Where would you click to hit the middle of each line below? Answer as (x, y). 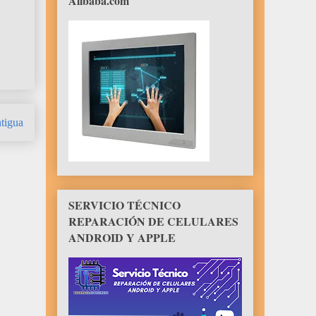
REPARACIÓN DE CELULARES (153, 221)
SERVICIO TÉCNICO (124, 205)
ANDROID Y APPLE (122, 238)
